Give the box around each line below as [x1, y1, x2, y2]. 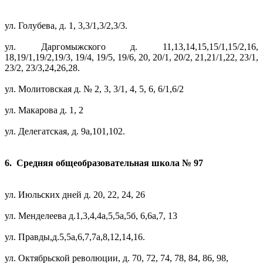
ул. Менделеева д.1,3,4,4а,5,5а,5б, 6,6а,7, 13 [5, 211, 177, 221]
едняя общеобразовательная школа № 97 [29, 158, 203, 168]
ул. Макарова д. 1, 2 [5, 105, 83, 116]
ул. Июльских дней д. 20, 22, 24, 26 [5, 190, 145, 200]
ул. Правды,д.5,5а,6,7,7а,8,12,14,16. [5, 232, 145, 242]
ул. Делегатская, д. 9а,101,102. [5, 126, 125, 137]
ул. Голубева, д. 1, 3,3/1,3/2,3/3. [5, 21, 130, 31]
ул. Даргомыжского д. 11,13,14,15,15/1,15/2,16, [5, 42, 258, 52]
